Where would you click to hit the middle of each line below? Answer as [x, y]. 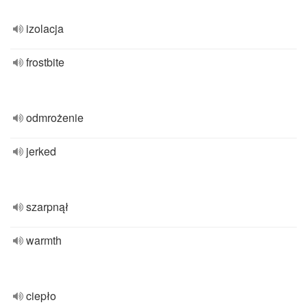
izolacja [45, 28]
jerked [41, 151]
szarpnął [47, 207]
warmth [44, 240]
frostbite [45, 62]
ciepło [41, 296]
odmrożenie [55, 118]
